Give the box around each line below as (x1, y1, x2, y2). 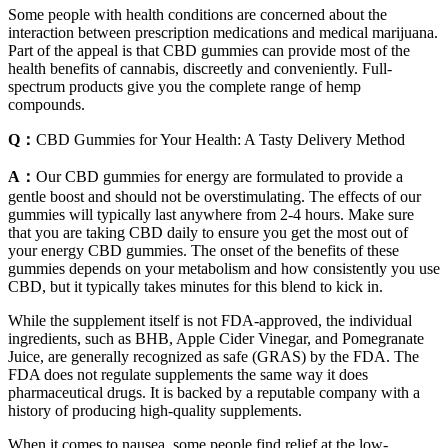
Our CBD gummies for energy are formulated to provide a (36, 168, 403, 186)
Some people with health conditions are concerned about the (8, 6, 387, 24)
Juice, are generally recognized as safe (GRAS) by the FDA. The (8, 348, 419, 366)
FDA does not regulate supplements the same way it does (8, 366, 368, 384)
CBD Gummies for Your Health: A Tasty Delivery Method (36, 131, 405, 149)
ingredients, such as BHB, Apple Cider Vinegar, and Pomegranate (8, 330, 424, 348)
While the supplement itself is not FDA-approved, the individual (8, 312, 412, 330)
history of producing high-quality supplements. (8, 402, 302, 420)
